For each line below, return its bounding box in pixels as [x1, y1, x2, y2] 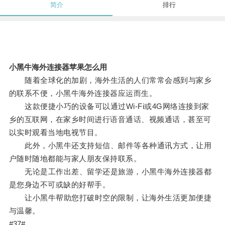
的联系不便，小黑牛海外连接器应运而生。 [9, 89, 157, 98]
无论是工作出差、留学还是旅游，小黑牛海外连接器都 [9, 167, 212, 176]
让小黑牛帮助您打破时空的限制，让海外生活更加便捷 [9, 193, 212, 202]
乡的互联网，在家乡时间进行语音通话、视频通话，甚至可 [9, 115, 211, 124]
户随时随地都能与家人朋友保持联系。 [9, 154, 142, 163]
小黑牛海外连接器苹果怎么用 [9, 63, 107, 72]
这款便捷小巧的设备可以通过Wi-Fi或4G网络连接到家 [9, 102, 209, 111]
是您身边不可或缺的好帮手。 [9, 180, 110, 189]
